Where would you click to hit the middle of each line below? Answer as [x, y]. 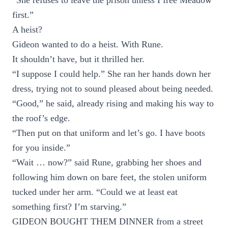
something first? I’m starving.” [69, 207]
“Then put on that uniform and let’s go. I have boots [109, 133]
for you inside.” [41, 148]
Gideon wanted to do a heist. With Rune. [88, 44]
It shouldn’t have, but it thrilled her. [78, 59]
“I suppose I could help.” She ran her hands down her [111, 74]
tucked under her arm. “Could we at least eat [95, 192]
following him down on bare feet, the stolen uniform [109, 177]
